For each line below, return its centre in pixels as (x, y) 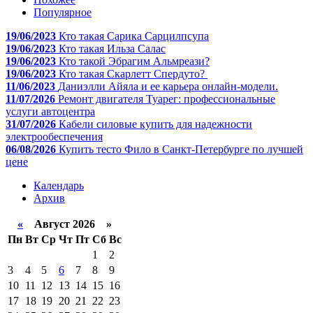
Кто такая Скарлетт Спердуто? (133, 73)
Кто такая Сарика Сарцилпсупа (134, 36)
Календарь (59, 185)
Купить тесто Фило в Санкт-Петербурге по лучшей (181, 149)
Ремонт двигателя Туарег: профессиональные (167, 99)
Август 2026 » (67, 224)
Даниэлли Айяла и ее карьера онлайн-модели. (168, 86)
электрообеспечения (54, 136)
